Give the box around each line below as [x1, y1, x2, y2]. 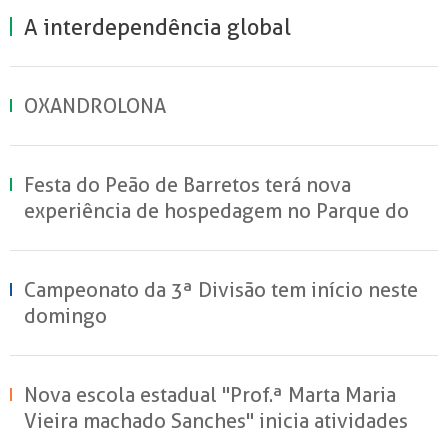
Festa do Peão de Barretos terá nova [24, 172, 351, 197]
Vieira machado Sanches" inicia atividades [24, 408, 408, 433]
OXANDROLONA [24, 93, 166, 118]
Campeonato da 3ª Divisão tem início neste [24, 277, 418, 302]
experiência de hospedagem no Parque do [24, 198, 409, 223]
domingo [24, 303, 107, 328]
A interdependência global [24, 13, 291, 40]
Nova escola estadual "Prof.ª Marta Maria [24, 382, 396, 407]
